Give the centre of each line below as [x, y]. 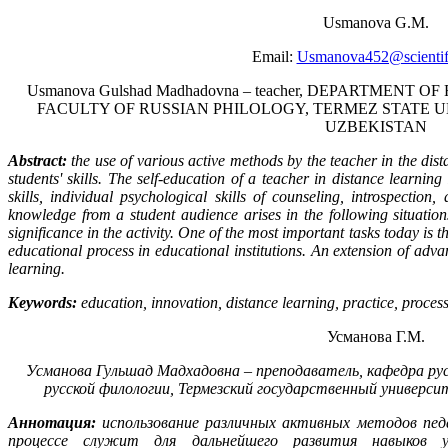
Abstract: [37, 161]
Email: [274, 57]
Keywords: [42, 303]
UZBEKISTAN [375, 127]
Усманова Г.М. [375, 337]
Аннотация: [52, 423]
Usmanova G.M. [375, 23]
